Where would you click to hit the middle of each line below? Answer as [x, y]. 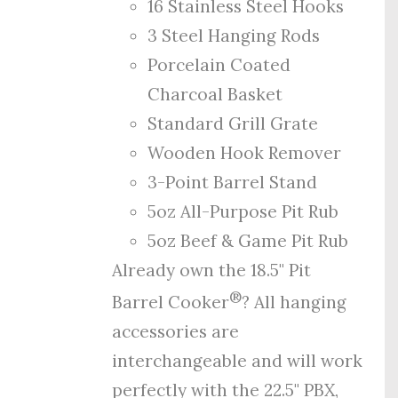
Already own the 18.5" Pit [212, 270]
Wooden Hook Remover [245, 152]
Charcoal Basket [215, 94]
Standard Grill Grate [233, 123]
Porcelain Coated [219, 64]
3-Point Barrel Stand [233, 182]
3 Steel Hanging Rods [234, 35]
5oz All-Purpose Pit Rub [243, 211]
